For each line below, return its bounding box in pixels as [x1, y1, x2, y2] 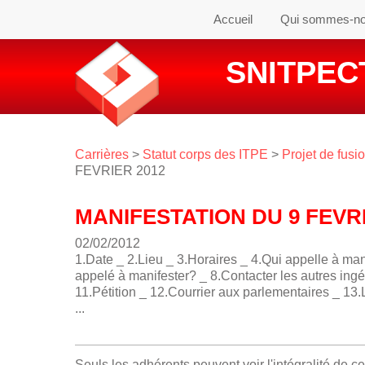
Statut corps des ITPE [143, 147, 268, 161]
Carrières [75, 147, 129, 161]
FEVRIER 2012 [75, 164, 165, 178]
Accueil [213, 12, 253, 26]
